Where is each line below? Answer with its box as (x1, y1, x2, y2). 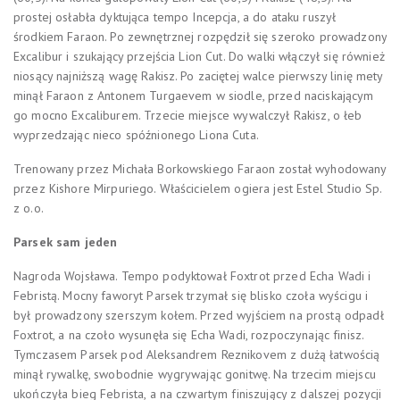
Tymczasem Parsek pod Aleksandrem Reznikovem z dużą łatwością (13, 346, 380, 362)
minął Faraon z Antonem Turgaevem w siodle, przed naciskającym (13, 87, 374, 104)
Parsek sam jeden (13, 233, 118, 250)
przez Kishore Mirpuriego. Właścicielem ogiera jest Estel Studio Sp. (13, 179, 382, 196)
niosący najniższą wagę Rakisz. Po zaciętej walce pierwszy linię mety (13, 67, 383, 84)
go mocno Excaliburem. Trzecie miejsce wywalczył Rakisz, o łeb (13, 106, 362, 123)
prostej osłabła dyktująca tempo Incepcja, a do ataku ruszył (13, 8, 337, 25)
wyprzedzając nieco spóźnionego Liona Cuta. (13, 126, 259, 143)
